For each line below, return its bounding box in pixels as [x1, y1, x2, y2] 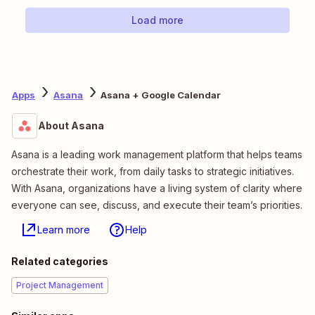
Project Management [16, 280, 103, 291]
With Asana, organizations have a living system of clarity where [11, 182, 302, 195]
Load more [131, 14, 184, 27]
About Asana [38, 120, 104, 132]
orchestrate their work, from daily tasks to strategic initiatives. [11, 165, 294, 178]
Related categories [11, 255, 108, 268]
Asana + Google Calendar [101, 89, 221, 101]
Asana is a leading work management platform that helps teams [11, 148, 302, 161]
